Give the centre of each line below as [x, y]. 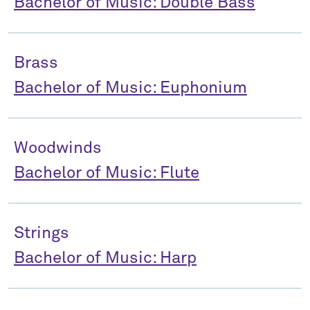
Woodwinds [58, 148]
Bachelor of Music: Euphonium [130, 88]
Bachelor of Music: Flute [107, 173]
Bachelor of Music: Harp [105, 258]
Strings [42, 233]
